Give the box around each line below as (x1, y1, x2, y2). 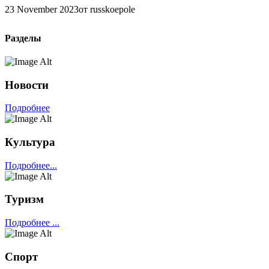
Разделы (5, 32, 41, 43)
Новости (5, 78, 49, 91)
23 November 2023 (5, 4, 79, 14)
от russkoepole (79, 4, 135, 14)
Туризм (5, 193, 44, 206)
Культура (5, 136, 55, 149)
